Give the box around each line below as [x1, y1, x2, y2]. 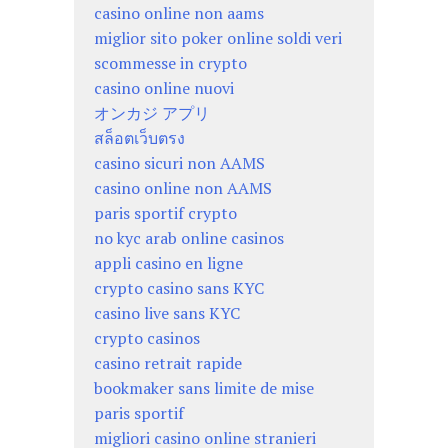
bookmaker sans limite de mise [94, 377, 314, 400]
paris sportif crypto [94, 202, 237, 225]
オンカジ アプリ [94, 102, 210, 125]
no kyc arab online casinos [94, 227, 284, 250]
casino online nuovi [94, 77, 234, 100]
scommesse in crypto [94, 52, 247, 75]
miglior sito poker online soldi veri [94, 27, 342, 50]
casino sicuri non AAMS [94, 152, 265, 175]
